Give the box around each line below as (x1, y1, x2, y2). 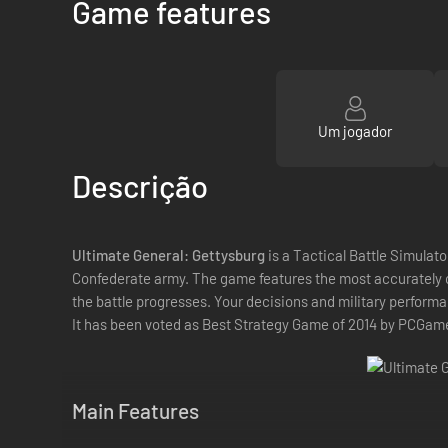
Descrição (72, 167, 208, 204)
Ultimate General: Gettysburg (72, 246, 265, 264)
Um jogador (317, 121, 392, 140)
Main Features (72, 398, 199, 423)
